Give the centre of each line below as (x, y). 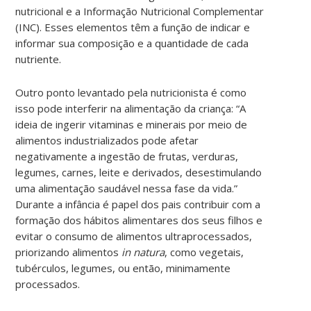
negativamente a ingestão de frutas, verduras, (127, 156)
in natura (143, 252)
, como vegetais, (204, 252)
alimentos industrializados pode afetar (107, 140)
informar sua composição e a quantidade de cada (132, 43)
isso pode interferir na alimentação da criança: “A (131, 108)
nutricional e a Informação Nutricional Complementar (140, 11)
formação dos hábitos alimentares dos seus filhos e (139, 220)
